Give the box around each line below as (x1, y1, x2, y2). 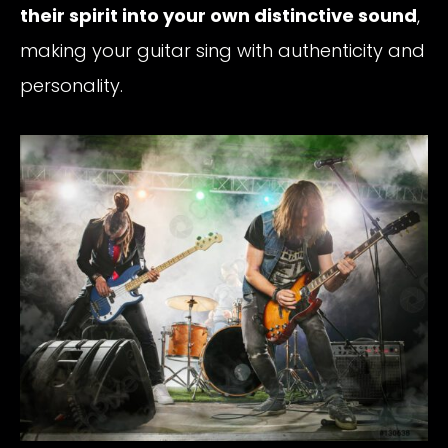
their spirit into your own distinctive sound (20, 2, 417, 28)
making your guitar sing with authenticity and (20, 37, 425, 63)
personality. (20, 72, 123, 98)
